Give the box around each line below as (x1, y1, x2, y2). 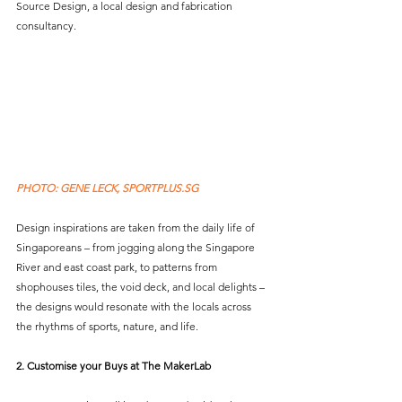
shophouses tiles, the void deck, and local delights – (16, 280, 267, 294)
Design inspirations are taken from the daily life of (16, 221, 258, 235)
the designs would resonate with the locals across (16, 300, 254, 314)
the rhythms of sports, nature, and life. (16, 319, 201, 334)
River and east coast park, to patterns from (16, 260, 220, 275)
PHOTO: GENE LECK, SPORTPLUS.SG (16, 181, 201, 196)
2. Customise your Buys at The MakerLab (16, 359, 211, 373)
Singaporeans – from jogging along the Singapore (16, 240, 258, 255)
